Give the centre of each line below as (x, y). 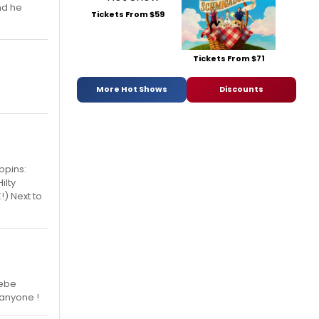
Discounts (241, 89)
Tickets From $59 (127, 14)
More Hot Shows (132, 89)
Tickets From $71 (229, 58)
